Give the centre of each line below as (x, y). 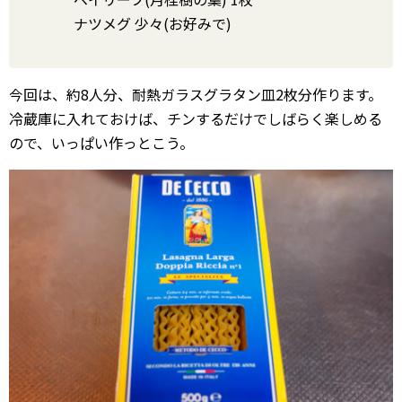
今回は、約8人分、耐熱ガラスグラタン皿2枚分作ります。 (196, 95)
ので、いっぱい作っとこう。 (101, 143)
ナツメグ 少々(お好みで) (153, 24)
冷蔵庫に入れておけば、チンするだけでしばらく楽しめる (196, 119)
